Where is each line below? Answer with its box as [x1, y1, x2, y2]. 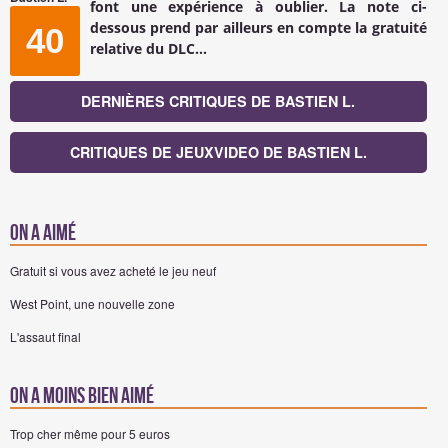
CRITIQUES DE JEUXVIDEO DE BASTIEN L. [69, 142, 367, 163]
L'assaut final [10, 328, 81, 346]
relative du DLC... [90, 39, 207, 59]
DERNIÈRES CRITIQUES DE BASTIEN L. [81, 91, 356, 112]
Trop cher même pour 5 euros [10, 425, 170, 443]
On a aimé [10, 221, 76, 247]
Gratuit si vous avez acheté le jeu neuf [10, 262, 216, 280]
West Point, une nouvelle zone [10, 295, 175, 313]
